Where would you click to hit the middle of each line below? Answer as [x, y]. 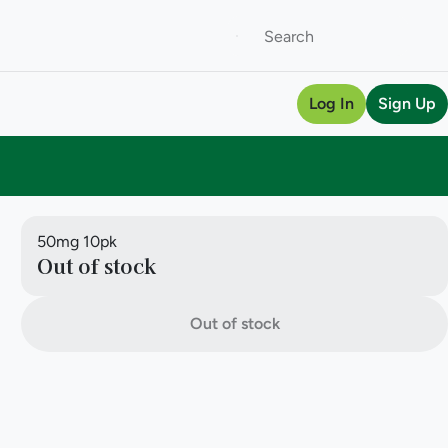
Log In [331, 103]
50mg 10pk [77, 241]
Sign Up [407, 103]
